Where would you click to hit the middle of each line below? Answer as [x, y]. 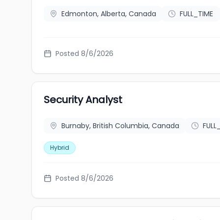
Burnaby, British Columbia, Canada [120, 126]
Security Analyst [83, 100]
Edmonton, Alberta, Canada [109, 14]
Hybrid [60, 148]
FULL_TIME [196, 14]
